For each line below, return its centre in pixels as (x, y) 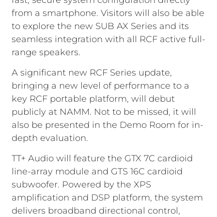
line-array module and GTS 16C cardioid (97, 171)
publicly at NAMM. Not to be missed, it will (104, 112)
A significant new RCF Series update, (92, 73)
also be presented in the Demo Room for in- (108, 125)
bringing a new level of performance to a (101, 86)
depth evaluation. (50, 138)
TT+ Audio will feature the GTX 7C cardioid (102, 158)
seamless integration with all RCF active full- (108, 39)
